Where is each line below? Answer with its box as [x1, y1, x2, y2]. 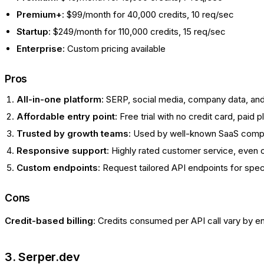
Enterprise [16, 43, 62, 55]
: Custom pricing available [62, 43, 166, 55]
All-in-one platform [16, 94, 101, 105]
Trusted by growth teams [16, 128, 128, 140]
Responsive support [16, 145, 107, 157]
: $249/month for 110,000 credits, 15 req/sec [48, 26, 226, 38]
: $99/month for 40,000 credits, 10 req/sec [62, 9, 234, 21]
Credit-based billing [5, 215, 93, 227]
